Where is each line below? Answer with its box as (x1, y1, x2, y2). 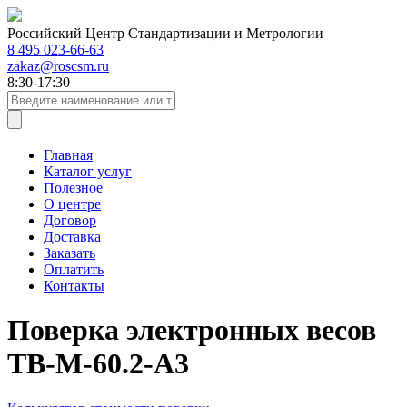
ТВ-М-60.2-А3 (7, 347, 189, 381)
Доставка (44, 229, 101, 244)
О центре (44, 196, 101, 212)
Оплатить (44, 262, 104, 277)
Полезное (44, 180, 103, 195)
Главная (44, 147, 93, 163)
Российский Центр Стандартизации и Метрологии (7, 25, 323, 41)
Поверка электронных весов (7, 313, 376, 347)
